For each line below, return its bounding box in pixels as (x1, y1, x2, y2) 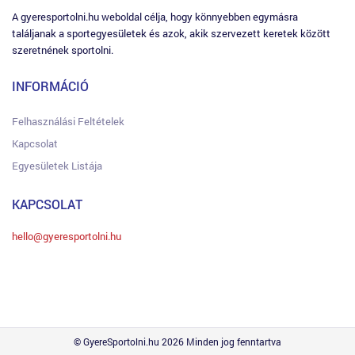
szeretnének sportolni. (12, 43, 113, 58)
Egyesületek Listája (12, 158, 102, 174)
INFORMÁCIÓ (12, 78, 89, 95)
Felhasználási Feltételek (12, 114, 124, 129)
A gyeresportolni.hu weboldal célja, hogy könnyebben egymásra (12, 10, 298, 25)
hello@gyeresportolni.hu (12, 229, 121, 244)
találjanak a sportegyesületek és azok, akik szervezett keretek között (12, 26, 330, 41)
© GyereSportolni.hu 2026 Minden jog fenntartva (74, 335, 281, 349)
